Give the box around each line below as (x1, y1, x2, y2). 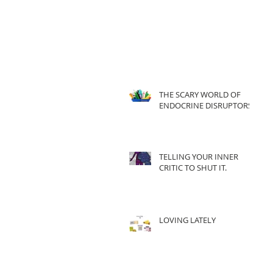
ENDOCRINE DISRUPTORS (159, 100, 252, 111)
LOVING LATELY (159, 214, 216, 225)
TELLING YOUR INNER (159, 151, 238, 162)
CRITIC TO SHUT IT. (159, 162, 227, 173)
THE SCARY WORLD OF (159, 89, 241, 100)
